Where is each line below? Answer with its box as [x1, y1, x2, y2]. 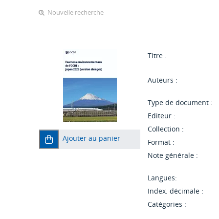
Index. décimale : [148, 186, 204, 196]
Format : [148, 137, 175, 147]
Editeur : [148, 111, 176, 121]
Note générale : [148, 151, 198, 160]
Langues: [148, 173, 177, 183]
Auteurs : [148, 75, 178, 85]
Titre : [148, 51, 167, 61]
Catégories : [148, 199, 187, 209]
